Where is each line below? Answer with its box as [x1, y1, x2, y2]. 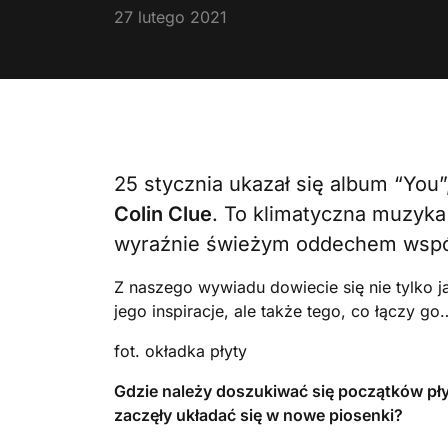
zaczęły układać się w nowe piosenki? [114, 405, 403, 425]
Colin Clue [114, 202, 212, 226]
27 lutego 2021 [114, 7, 227, 27]
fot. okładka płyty [114, 341, 247, 361]
